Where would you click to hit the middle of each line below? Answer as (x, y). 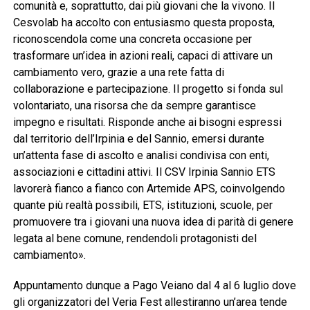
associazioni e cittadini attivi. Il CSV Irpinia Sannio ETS (144, 172)
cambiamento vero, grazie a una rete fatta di (118, 72)
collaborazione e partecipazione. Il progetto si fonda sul (148, 89)
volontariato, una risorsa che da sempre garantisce (134, 105)
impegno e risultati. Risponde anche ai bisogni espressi (147, 122)
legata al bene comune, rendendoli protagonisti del (135, 238)
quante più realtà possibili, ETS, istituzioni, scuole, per (143, 205)
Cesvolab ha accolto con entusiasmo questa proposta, (144, 22)
